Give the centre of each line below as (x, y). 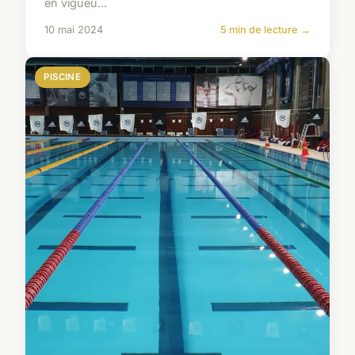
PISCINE (63, 77)
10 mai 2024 (74, 30)
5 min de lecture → (265, 30)
